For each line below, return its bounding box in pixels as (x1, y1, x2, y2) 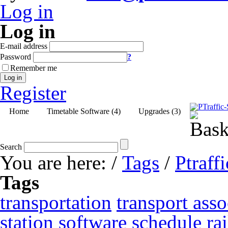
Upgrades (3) (138, 106, 181, 116)
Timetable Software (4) (46, 106, 121, 116)
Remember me (10, 64, 57, 72)
